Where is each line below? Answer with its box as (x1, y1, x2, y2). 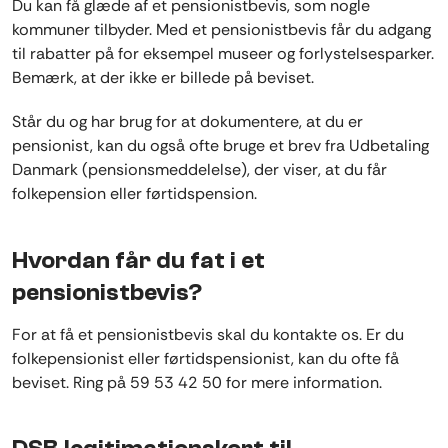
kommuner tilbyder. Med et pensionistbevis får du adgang (12, 19, 431, 41)
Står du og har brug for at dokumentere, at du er (12, 111, 363, 133)
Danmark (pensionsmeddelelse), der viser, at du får (12, 159, 387, 181)
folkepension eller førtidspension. (12, 183, 257, 205)
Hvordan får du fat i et (12, 246, 265, 274)
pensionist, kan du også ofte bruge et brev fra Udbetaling (12, 135, 429, 157)
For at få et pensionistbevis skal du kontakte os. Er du (12, 324, 404, 346)
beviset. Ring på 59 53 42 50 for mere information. (12, 372, 382, 394)
